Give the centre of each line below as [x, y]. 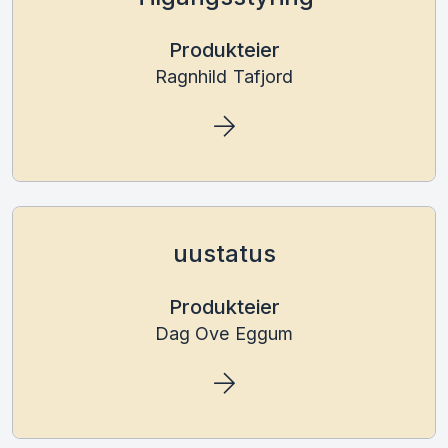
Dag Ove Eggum [224, 333]
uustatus [224, 253]
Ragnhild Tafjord [224, 76]
